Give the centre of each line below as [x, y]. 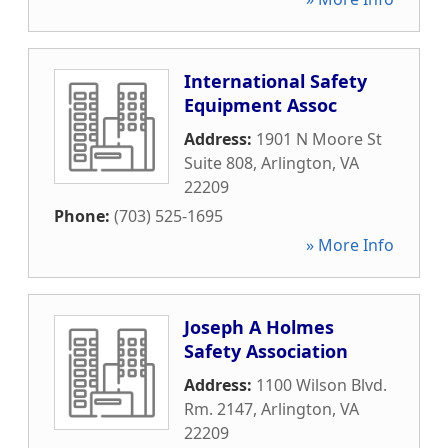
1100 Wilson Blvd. [321, 385]
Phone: [84, 216]
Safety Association [266, 351]
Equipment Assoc [260, 105]
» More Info [350, 245]
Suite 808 [218, 163]
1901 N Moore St [319, 139]
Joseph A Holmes [259, 327]
